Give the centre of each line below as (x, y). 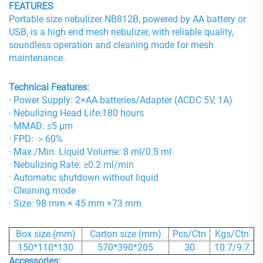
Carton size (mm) (125, 234)
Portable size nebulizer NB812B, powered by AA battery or (127, 19)
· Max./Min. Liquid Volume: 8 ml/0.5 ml (90, 152)
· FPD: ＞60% (36, 139)
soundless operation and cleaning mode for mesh (111, 45)
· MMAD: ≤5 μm (41, 126)
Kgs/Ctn (232, 234)
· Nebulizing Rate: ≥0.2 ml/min (71, 165)
